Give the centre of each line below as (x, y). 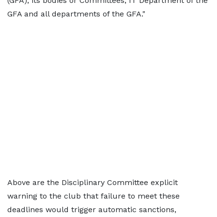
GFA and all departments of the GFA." (76, 14)
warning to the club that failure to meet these (93, 196)
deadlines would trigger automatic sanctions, (92, 209)
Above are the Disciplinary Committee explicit (93, 182)
